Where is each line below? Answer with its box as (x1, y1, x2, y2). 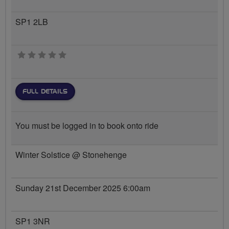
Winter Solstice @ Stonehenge (15, 148, 127, 161)
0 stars (66, 49, 90, 61)
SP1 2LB (15, 15, 48, 28)
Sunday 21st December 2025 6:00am (15, 181, 150, 194)
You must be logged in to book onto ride (15, 120, 158, 131)
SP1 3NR (15, 215, 50, 227)
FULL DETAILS (22, 88, 67, 95)
